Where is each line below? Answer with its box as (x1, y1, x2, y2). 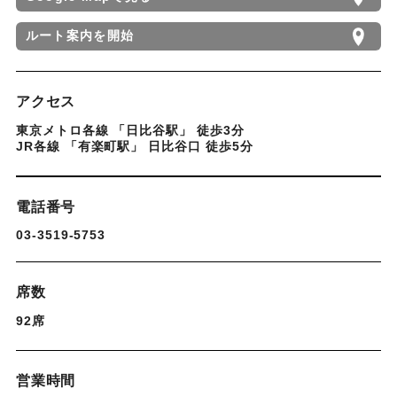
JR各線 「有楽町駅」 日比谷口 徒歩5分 (15, 139, 253, 153)
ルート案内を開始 (25, 29, 135, 43)
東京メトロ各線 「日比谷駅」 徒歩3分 (15, 123, 245, 137)
